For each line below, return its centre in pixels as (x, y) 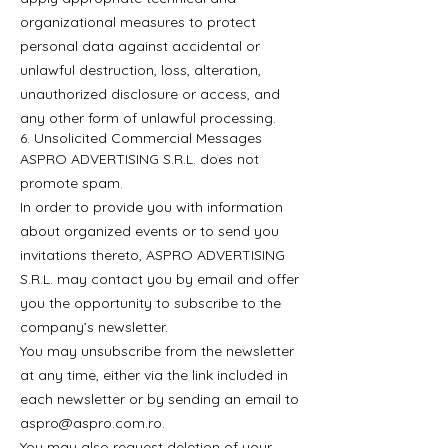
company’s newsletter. (94, 327)
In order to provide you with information (151, 207)
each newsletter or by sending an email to (159, 399)
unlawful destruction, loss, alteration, (140, 70)
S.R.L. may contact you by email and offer (159, 279)
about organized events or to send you (149, 231)
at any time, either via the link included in (154, 375)
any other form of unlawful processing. (148, 118)
